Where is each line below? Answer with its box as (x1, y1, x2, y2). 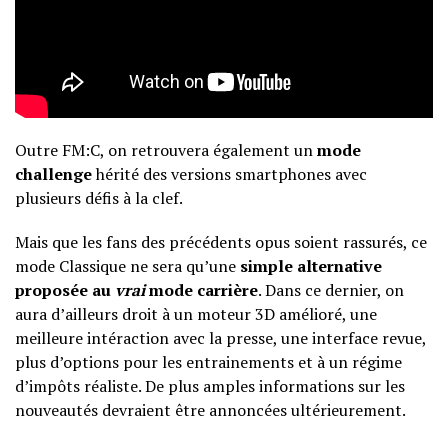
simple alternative (240, 255, 382, 278)
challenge (15, 163, 92, 186)
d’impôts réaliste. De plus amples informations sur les (15, 375, 405, 398)
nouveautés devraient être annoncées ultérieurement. (15, 399, 406, 422)
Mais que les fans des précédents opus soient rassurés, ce (15, 231, 427, 254)
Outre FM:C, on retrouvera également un (15, 139, 317, 162)
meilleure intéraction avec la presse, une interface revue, (15, 327, 426, 350)
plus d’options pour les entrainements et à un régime (15, 351, 402, 374)
